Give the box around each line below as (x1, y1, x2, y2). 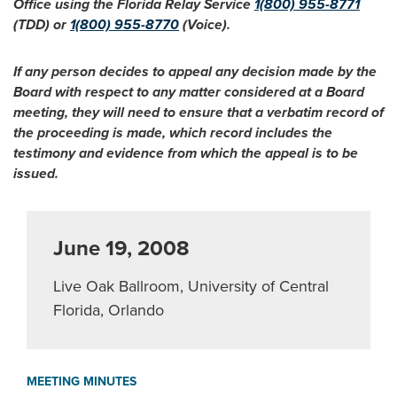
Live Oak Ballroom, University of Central (53, 276, 329, 296)
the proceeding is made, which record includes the (13, 125, 332, 141)
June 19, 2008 (53, 236, 190, 261)
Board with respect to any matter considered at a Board (13, 84, 364, 100)
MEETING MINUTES (27, 374, 136, 389)
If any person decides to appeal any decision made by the (13, 64, 377, 80)
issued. (13, 166, 58, 182)
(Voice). (179, 17, 230, 33)
